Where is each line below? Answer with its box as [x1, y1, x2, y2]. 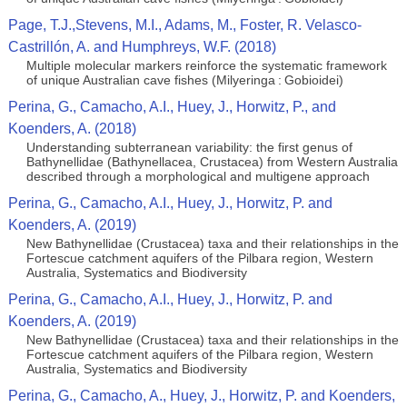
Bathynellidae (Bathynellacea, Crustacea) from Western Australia [25, 154, 398, 169]
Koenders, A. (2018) [7, 121, 136, 136]
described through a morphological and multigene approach [25, 169, 370, 184]
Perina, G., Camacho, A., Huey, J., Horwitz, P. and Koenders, [7, 388, 395, 403]
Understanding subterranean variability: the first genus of [25, 140, 352, 154]
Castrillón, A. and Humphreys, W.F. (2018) [7, 39, 276, 55]
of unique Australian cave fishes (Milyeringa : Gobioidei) [25, 73, 343, 87]
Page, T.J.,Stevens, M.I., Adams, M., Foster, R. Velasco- [7, 17, 362, 33]
